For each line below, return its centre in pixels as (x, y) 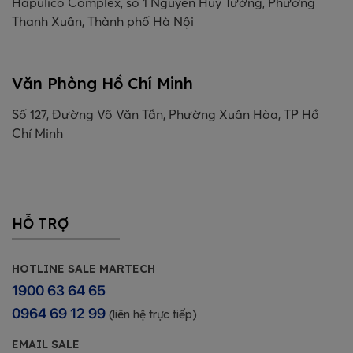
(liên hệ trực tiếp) (153, 315)
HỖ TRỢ (40, 224)
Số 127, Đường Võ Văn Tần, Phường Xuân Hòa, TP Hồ (165, 115)
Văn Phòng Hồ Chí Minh (102, 84)
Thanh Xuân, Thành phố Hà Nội (103, 22)
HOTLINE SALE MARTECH (84, 269)
